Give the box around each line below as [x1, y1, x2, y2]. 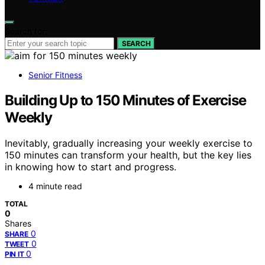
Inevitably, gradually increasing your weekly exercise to [5, 137, 253, 150]
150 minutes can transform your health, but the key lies [5, 149, 251, 161]
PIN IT [5, 250, 24, 259]
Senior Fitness [28, 69, 82, 80]
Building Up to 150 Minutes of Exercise [5, 91, 246, 109]
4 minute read [28, 181, 82, 192]
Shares [5, 218, 31, 229]
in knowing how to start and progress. [5, 161, 176, 173]
